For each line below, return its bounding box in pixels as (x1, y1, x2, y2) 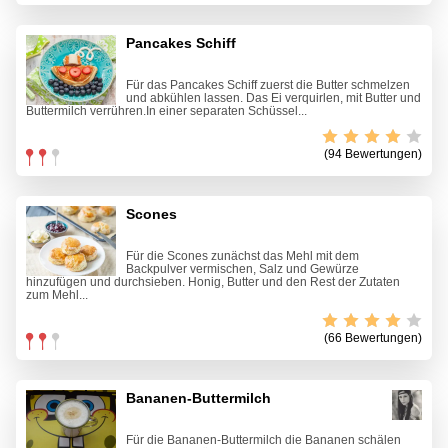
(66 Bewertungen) (324, 331, 422, 346)
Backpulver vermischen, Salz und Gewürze (126, 262, 359, 277)
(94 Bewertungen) (324, 147, 422, 162)
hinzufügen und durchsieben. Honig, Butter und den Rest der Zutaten (26, 275, 400, 290)
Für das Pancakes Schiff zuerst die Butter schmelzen (126, 78, 410, 93)
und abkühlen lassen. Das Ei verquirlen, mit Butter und (126, 91, 421, 106)
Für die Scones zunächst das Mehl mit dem (126, 249, 359, 264)
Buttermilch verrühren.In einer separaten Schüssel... (26, 104, 307, 119)
